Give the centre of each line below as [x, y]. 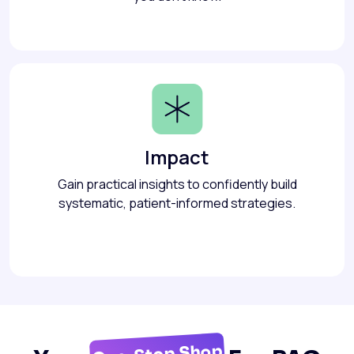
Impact [177, 157]
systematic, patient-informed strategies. [177, 203]
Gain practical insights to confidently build [177, 185]
